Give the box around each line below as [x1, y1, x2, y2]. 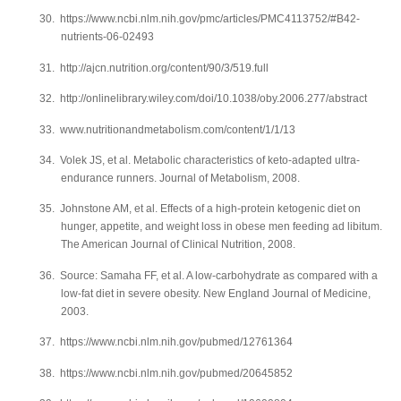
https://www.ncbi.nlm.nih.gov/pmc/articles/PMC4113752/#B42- [60, 13, 360, 26]
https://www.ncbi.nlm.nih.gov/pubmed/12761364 [60, 336, 293, 349]
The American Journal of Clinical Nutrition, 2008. [61, 238, 295, 252]
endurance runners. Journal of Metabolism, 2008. [61, 171, 300, 184]
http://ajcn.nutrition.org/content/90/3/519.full [60, 61, 269, 74]
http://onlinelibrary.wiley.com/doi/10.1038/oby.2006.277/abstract [60, 92, 367, 106]
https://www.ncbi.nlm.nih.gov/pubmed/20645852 [60, 366, 293, 380]
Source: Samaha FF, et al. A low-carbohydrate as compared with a [60, 269, 378, 282]
